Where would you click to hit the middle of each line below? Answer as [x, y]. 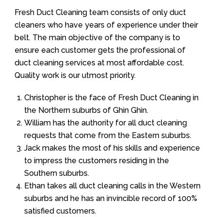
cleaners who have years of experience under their [106, 25]
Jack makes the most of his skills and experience [112, 148]
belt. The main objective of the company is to [97, 37]
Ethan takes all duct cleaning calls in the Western [112, 186]
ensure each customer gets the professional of [100, 50]
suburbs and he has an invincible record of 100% [111, 198]
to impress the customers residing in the [97, 160]
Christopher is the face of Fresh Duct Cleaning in [111, 97]
